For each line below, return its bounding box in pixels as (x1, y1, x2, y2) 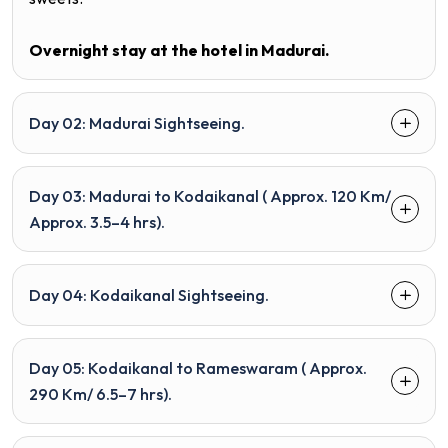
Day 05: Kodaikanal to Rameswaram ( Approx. (29, 357, 367, 378)
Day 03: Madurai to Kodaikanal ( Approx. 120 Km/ (29, 185, 270, 206)
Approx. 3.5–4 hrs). (29, 211, 165, 232)
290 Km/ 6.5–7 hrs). (29, 383, 172, 404)
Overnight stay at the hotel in (29, 39, 261, 60)
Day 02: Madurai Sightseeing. (29, 112, 245, 133)
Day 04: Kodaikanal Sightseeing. (29, 284, 269, 305)
